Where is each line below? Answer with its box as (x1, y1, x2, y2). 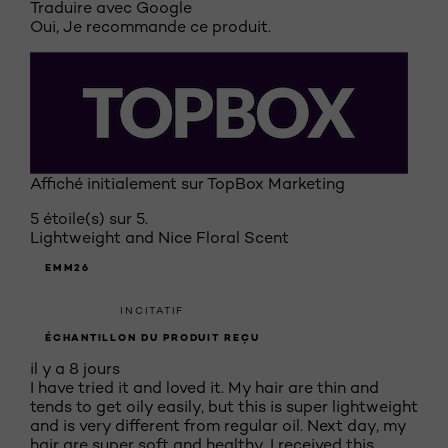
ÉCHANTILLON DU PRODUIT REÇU (45, 331, 260, 344)
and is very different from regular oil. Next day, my (30, 416, 406, 435)
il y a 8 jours (30, 359, 120, 378)
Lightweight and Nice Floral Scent (30, 228, 289, 247)
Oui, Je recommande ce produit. (30, 17, 271, 36)
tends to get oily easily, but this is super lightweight (30, 397, 418, 416)
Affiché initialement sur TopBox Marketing (30, 174, 345, 193)
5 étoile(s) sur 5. (30, 209, 148, 228)
